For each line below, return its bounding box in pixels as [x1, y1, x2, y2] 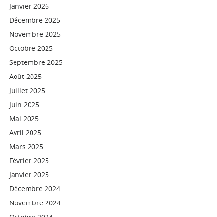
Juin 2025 [9, 100, 40, 109]
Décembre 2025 [9, 15, 61, 25]
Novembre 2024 [9, 198, 61, 207]
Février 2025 [9, 156, 49, 165]
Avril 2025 [9, 128, 42, 137]
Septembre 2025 [9, 58, 63, 67]
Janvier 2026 [9, 1, 49, 11]
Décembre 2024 [9, 184, 61, 193]
